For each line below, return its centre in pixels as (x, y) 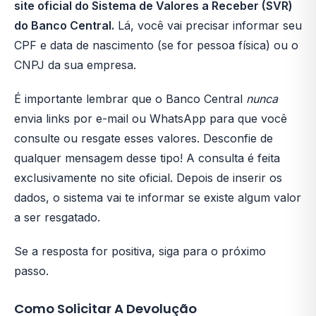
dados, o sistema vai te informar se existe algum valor (158, 197)
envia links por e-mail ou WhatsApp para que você (151, 119)
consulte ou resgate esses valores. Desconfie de (144, 138)
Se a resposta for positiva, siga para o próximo (140, 251)
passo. (31, 271)
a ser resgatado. (57, 217)
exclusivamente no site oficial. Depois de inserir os (148, 178)
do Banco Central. (64, 25)
